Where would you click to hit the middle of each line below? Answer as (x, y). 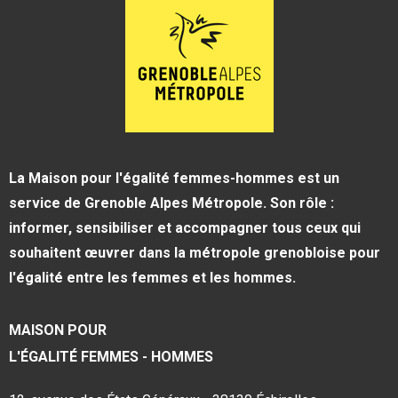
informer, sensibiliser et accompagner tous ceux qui (185, 227)
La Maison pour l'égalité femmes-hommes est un (174, 178)
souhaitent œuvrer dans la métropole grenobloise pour (195, 252)
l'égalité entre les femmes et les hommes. (152, 277)
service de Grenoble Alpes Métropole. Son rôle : (171, 203)
